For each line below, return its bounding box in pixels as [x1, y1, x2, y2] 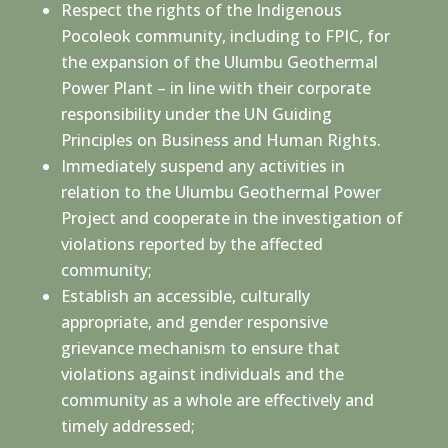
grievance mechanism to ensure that [60, 336, 340, 359]
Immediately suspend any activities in [60, 154, 345, 177]
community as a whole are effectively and [60, 388, 374, 411]
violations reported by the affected [60, 232, 323, 255]
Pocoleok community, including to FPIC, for [60, 24, 390, 47]
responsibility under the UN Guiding [60, 102, 332, 125]
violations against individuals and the [60, 362, 344, 385]
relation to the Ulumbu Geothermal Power [60, 180, 381, 203]
